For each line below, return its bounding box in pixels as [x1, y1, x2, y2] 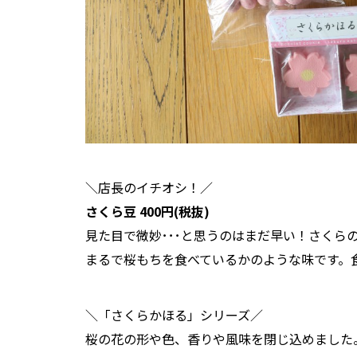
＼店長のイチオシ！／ [85, 177, 213, 197]
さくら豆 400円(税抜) [85, 201, 210, 221]
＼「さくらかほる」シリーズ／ [85, 304, 263, 324]
